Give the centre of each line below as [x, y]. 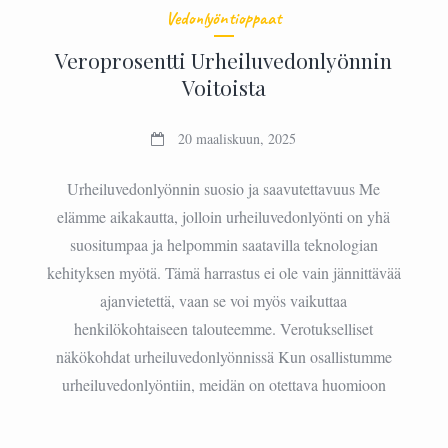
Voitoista [223, 86]
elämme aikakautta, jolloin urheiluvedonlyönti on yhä [224, 216]
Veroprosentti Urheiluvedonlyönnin [224, 59]
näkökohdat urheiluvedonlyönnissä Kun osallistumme [223, 356]
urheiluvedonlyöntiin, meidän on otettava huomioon [223, 384]
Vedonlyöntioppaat [224, 17]
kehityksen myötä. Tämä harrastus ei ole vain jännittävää [223, 272]
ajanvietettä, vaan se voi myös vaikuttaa [224, 300]
